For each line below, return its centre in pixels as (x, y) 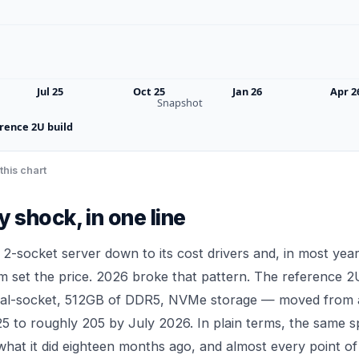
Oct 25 (149, 92)
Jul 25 (50, 92)
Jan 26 (247, 92)
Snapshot (179, 103)
